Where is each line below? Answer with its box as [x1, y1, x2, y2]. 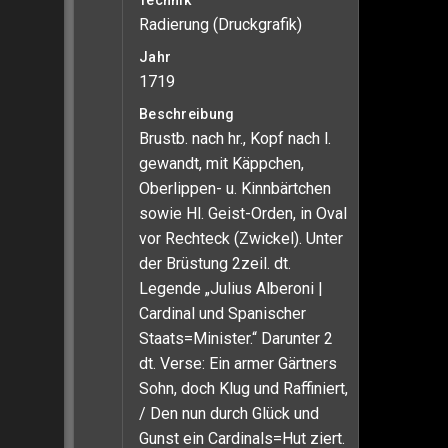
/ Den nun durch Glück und [139, 404, 319, 423]
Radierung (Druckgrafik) [139, 15, 302, 34]
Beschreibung [139, 106, 235, 122]
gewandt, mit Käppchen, [139, 154, 304, 173]
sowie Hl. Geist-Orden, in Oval [139, 204, 347, 223]
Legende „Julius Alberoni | [139, 279, 323, 298]
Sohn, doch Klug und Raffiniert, [139, 379, 348, 398]
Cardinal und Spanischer [139, 304, 306, 323]
